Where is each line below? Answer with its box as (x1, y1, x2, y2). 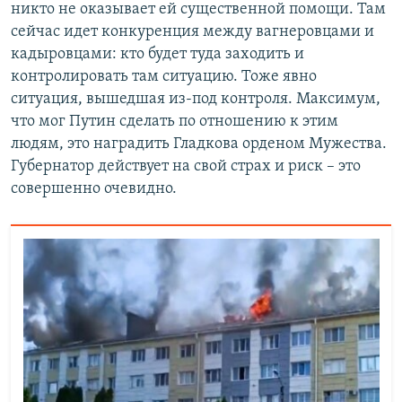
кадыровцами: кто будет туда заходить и (11, 46, 304, 64)
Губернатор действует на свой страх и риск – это (11, 158, 361, 176)
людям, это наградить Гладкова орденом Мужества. (11, 135, 387, 153)
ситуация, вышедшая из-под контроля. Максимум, (11, 91, 380, 109)
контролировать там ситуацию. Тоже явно (11, 68, 317, 86)
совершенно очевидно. (11, 180, 177, 198)
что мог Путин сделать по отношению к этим (11, 113, 338, 131)
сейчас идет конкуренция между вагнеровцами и (11, 23, 374, 41)
